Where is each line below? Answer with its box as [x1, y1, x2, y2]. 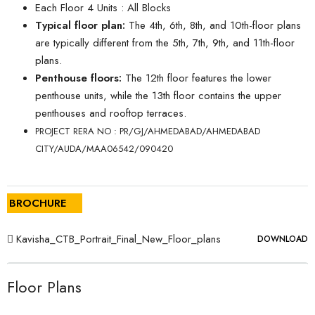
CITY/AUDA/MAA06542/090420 [35, 142, 173, 155]
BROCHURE [9, 195, 66, 211]
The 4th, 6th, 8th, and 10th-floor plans [125, 18, 301, 33]
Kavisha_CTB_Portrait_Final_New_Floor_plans [16, 231, 221, 247]
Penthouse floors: [35, 70, 122, 86]
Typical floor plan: [35, 18, 125, 33]
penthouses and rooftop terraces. [35, 105, 190, 121]
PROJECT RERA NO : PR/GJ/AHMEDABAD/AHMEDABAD [35, 124, 260, 138]
